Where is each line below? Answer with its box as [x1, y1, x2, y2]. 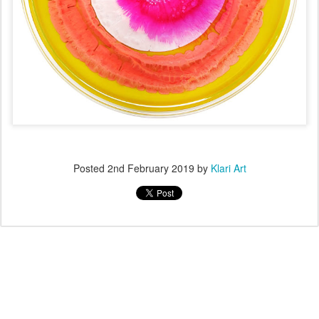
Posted [73, 161, 108, 175]
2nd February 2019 [107, 161, 194, 175]
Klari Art [210, 161, 246, 175]
